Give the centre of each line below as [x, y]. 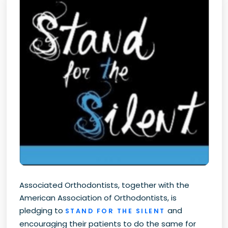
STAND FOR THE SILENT [115, 211]
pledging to [42, 211]
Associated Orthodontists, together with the [104, 185]
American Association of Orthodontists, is [98, 198]
